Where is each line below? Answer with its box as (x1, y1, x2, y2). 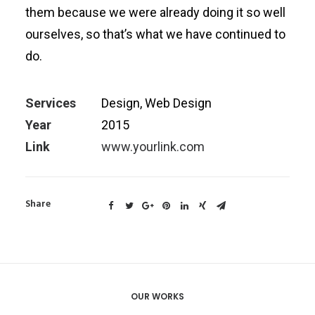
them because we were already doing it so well (25, 5, 285, 20)
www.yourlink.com (101, 139, 205, 154)
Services (25, 96, 76, 110)
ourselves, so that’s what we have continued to (25, 27, 285, 41)
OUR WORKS (131, 290, 184, 302)
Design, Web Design (101, 96, 212, 110)
